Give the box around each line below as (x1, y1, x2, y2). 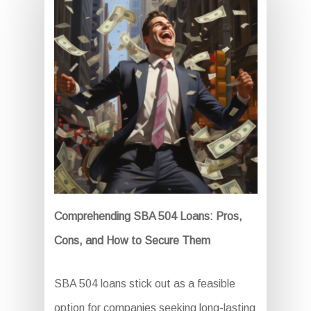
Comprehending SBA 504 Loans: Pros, (53, 210, 242, 223)
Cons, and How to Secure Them (53, 235, 210, 247)
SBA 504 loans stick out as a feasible (53, 278, 235, 290)
